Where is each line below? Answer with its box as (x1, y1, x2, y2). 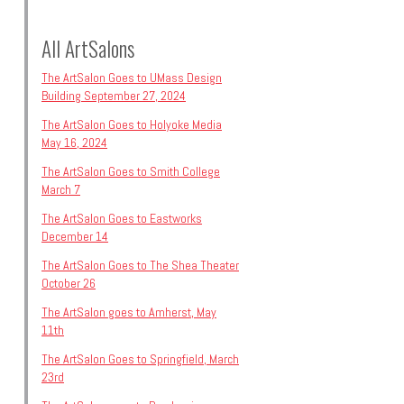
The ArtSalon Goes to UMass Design (41, 69, 222, 87)
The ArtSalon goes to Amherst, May (41, 304, 216, 321)
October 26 (41, 275, 96, 292)
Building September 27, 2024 (41, 87, 186, 105)
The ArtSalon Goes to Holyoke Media (41, 116, 222, 133)
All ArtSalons (41, 33, 134, 65)
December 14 (41, 228, 108, 245)
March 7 (41, 181, 80, 198)
